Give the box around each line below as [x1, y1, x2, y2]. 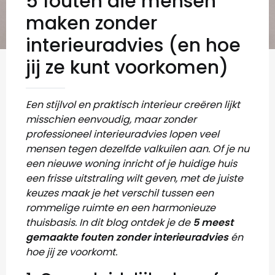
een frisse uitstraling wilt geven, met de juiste [26, 171, 243, 185]
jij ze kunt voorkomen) [26, 55, 228, 80]
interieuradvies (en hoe [26, 33, 241, 58]
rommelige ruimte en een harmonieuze [26, 201, 215, 215]
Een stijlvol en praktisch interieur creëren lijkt [26, 98, 240, 112]
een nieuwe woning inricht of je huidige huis [26, 157, 237, 171]
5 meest [193, 215, 233, 230]
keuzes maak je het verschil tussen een [26, 186, 214, 200]
